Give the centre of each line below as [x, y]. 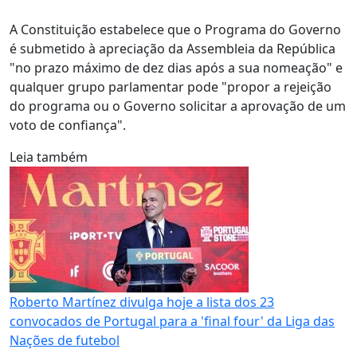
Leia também [49, 157]
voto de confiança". [68, 125]
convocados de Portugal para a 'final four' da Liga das [172, 321]
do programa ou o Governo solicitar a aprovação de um [178, 106]
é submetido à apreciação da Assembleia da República [173, 49]
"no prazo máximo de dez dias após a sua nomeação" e [176, 68]
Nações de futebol [65, 340]
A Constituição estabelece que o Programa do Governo [175, 29]
